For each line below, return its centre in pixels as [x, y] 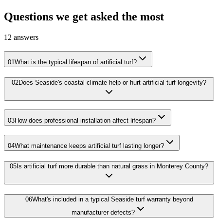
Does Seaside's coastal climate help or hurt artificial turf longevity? [112, 82]
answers [25, 37]
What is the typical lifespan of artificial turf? [76, 62]
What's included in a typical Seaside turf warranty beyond [112, 200]
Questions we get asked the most [84, 17]
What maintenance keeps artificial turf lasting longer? [89, 146]
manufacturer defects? [103, 213]
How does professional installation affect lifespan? [85, 121]
